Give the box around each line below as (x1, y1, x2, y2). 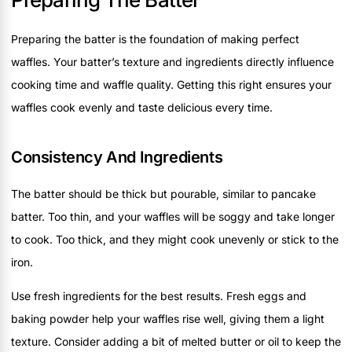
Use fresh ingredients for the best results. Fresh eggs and (11, 289, 306, 303)
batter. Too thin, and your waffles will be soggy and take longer (11, 209, 335, 223)
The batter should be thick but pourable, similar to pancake (11, 186, 316, 200)
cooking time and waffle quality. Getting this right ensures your (11, 77, 332, 91)
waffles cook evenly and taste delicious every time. (11, 100, 273, 114)
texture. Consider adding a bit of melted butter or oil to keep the (11, 335, 341, 349)
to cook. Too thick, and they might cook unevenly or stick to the (11, 232, 339, 246)
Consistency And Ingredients (11, 147, 223, 167)
